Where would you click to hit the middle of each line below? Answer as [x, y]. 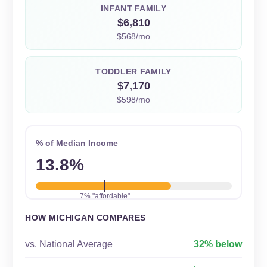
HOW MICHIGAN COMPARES [86, 218]
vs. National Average [69, 244]
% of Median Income [77, 143]
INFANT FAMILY [133, 8]
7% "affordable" [105, 196]
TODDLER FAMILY [133, 72]
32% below [218, 244]
